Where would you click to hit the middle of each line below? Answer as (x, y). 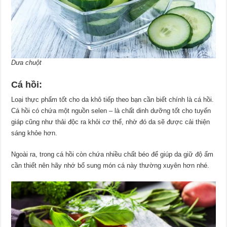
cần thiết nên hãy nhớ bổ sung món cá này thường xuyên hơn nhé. (110, 165)
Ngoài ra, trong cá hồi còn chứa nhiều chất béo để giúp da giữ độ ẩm (112, 154)
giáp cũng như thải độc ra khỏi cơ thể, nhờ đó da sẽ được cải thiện (111, 122)
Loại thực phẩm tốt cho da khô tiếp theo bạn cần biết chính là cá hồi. (113, 99)
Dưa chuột (27, 62)
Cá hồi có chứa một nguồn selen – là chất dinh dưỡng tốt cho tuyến (111, 110)
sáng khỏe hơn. (34, 133)
